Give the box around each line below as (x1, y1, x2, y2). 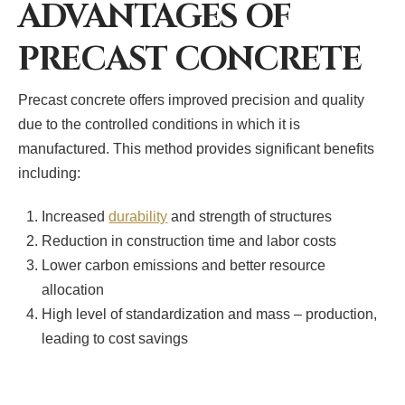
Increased (42, 209, 109, 225)
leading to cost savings (42, 331, 189, 347)
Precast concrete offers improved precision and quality (18, 92, 364, 108)
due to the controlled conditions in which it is (18, 117, 300, 133)
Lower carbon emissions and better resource (42, 258, 326, 274)
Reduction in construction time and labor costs (42, 233, 337, 250)
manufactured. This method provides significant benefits (18, 141, 374, 157)
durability (108, 209, 168, 225)
